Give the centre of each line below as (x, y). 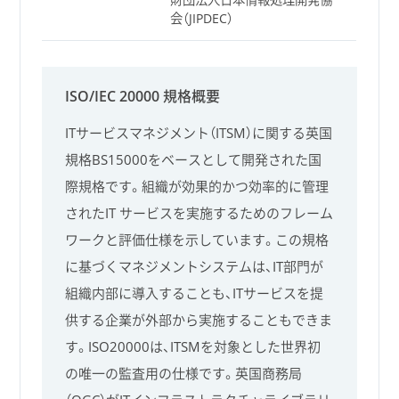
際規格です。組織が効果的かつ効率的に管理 (197, 187)
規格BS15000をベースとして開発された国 (194, 160)
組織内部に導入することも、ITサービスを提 (195, 293)
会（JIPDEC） (201, 19)
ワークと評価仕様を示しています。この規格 (197, 240)
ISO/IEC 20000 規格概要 (143, 97)
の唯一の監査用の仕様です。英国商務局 (184, 374)
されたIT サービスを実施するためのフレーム (199, 213)
